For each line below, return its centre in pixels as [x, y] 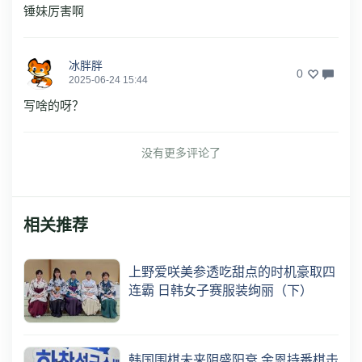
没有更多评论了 [181, 152]
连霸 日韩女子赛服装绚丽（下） [221, 290]
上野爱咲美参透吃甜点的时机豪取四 [232, 271]
